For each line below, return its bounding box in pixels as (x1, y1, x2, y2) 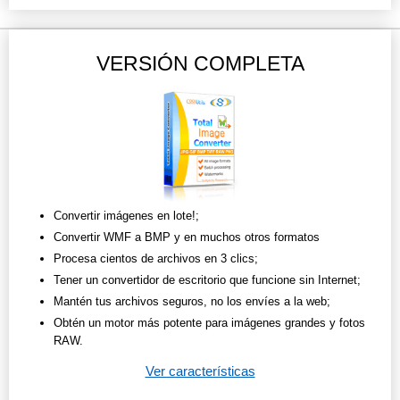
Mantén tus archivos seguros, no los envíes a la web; (54, 295, 330, 309)
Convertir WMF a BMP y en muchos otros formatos (54, 230, 320, 245)
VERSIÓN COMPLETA (96, 52, 304, 76)
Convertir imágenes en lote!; (54, 209, 199, 223)
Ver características (145, 363, 255, 379)
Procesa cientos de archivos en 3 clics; (54, 252, 258, 266)
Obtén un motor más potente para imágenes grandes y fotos (54, 316, 365, 330)
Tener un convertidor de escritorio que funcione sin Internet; (54, 273, 361, 287)
